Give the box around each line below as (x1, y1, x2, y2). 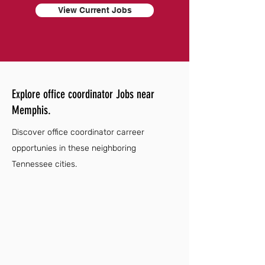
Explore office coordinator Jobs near (12, 87, 154, 101)
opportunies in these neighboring (12, 143, 136, 153)
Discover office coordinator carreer (12, 127, 144, 137)
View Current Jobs (57, 5, 132, 15)
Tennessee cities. (12, 159, 77, 169)
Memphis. (12, 103, 51, 117)
